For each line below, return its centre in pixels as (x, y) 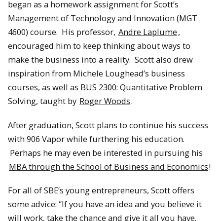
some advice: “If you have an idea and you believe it (105, 204)
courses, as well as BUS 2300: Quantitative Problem (105, 87)
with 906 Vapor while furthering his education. (96, 139)
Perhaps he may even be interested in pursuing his (105, 152)
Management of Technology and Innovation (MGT (103, 18)
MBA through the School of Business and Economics (109, 166)
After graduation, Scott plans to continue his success (108, 125)
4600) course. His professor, (63, 32)
